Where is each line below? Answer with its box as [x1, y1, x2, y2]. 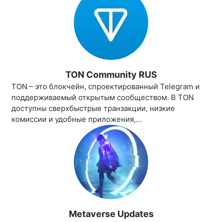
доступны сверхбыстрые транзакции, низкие [11, 104, 175, 113]
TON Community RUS [65, 69, 157, 80]
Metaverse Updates [68, 209, 154, 220]
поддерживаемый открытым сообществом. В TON [11, 93, 194, 103]
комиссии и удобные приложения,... [11, 114, 142, 124]
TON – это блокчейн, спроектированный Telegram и [11, 82, 200, 92]
